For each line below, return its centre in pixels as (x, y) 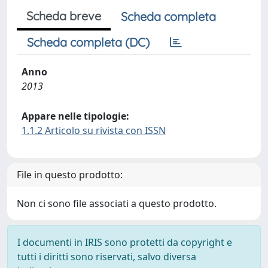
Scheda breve (64, 16)
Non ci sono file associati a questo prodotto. (117, 203)
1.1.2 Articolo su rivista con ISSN (94, 130)
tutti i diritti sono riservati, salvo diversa (107, 257)
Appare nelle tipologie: (75, 116)
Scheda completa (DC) (88, 42)
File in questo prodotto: (70, 175)
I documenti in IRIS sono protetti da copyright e (125, 242)
